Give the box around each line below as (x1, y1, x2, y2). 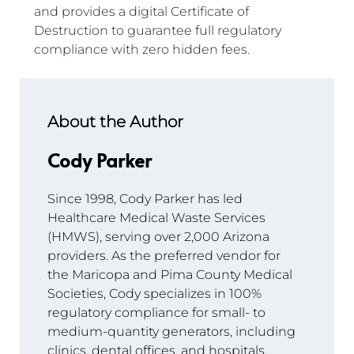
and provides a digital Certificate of (34, 4, 252, 20)
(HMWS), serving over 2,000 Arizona (47, 229, 273, 245)
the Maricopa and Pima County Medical (47, 267, 296, 283)
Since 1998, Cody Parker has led (47, 191, 246, 207)
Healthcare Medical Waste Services (47, 210, 269, 226)
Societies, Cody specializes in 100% (47, 286, 265, 302)
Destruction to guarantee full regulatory (34, 23, 284, 39)
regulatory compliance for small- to (47, 305, 269, 321)
